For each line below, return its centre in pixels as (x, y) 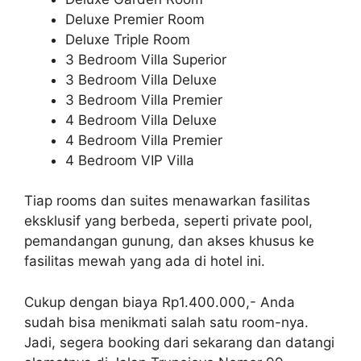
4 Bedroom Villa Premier (144, 140)
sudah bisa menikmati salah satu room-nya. (166, 322)
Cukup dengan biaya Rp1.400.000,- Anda (160, 302)
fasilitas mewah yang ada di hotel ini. (145, 261)
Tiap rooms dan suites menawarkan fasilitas (167, 201)
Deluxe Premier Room (135, 19)
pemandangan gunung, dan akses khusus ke (169, 241)
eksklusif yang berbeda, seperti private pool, (168, 221)
